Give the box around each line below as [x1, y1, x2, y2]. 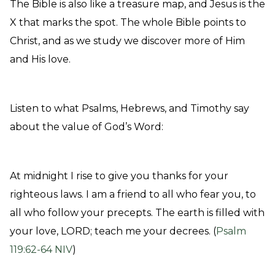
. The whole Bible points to [116, 17, 246, 28]
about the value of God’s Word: [10, 121, 163, 133]
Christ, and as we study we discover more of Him [10, 35, 245, 47]
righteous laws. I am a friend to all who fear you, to [10, 188, 256, 200]
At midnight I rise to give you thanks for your [10, 170, 228, 182]
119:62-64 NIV [10, 244, 72, 255]
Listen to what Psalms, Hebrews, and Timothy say [10, 103, 249, 114]
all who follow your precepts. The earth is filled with [10, 207, 265, 219]
